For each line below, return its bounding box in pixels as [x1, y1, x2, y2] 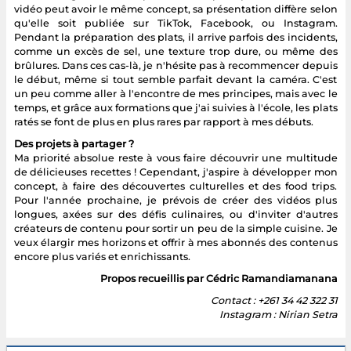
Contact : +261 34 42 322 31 [210, 294, 338, 306]
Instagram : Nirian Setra [219, 308, 338, 320]
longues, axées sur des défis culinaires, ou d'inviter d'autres [13, 208, 338, 220]
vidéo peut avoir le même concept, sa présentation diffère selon [13, 2, 338, 15]
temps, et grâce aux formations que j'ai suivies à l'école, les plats [13, 101, 338, 114]
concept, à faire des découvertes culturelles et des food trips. [13, 179, 338, 192]
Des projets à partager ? [13, 137, 134, 150]
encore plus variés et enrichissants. [13, 250, 190, 262]
